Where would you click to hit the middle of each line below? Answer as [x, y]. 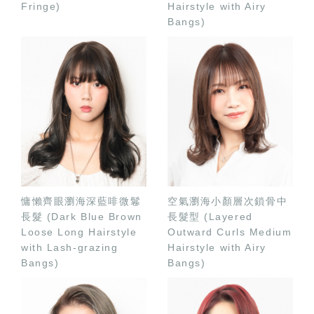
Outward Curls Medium [230, 232]
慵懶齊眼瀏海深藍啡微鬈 [81, 201]
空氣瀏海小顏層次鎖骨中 [228, 201]
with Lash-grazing [70, 247]
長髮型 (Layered [210, 216]
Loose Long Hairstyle [79, 232]
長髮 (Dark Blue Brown [82, 216]
